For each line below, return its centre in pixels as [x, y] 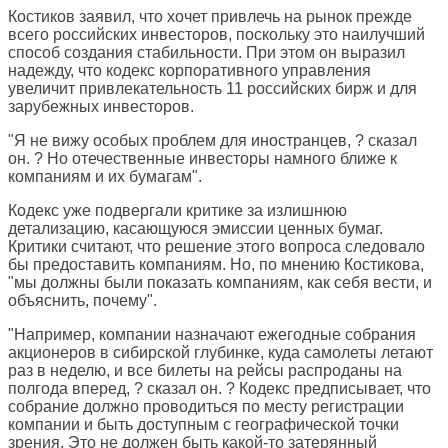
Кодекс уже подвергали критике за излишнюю [177, 211]
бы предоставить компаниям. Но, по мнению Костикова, [216, 265]
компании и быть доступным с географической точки [203, 425]
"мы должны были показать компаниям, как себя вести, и [220, 283]
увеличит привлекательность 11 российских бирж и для [212, 89]
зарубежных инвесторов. [101, 107]
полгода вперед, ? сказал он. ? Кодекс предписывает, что [219, 389]
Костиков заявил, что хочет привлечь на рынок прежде [210, 17]
